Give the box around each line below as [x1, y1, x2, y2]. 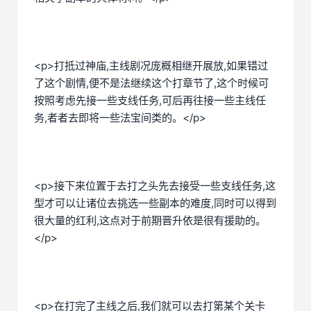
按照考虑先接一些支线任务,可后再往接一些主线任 [34, 94, 266, 108]
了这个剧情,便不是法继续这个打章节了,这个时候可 [34, 76, 269, 90]
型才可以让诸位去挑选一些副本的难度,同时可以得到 [34, 196, 276, 210]
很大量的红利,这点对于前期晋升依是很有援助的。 [34, 214, 266, 228]
